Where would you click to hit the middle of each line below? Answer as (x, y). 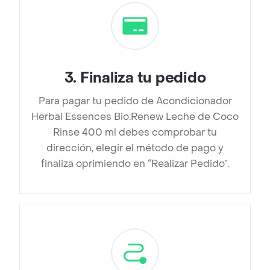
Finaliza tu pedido (143, 78)
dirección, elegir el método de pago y (135, 148)
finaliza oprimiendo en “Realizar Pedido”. (135, 164)
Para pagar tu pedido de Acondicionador (135, 101)
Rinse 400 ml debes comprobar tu (135, 133)
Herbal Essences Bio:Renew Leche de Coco (135, 117)
